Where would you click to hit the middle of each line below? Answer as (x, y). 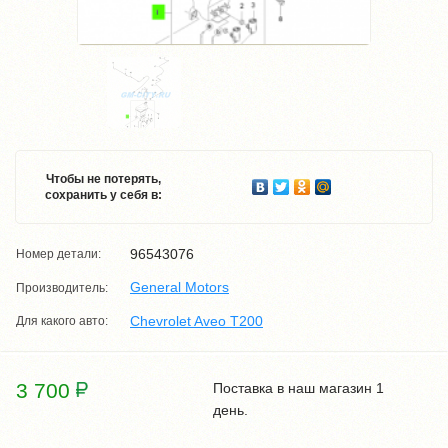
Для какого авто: (62, 320)
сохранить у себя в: (103, 195)
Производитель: (62, 287)
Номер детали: (58, 254)
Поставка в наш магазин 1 (299, 387)
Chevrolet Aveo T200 (196, 320)
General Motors (179, 287)
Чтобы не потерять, (103, 179)
